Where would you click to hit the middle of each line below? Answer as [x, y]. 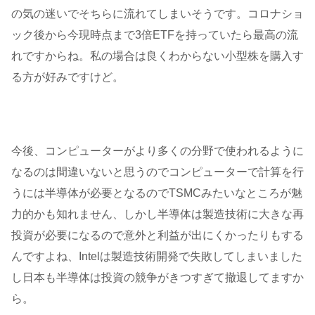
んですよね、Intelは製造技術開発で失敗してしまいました [157, 256]
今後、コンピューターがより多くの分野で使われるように [157, 150]
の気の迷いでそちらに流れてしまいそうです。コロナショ [157, 13]
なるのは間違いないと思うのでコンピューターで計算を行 [157, 172]
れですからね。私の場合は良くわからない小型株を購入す [157, 56]
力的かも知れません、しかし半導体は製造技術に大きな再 [157, 214]
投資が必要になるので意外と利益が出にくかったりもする [157, 235]
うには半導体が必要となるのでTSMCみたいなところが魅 [157, 193]
